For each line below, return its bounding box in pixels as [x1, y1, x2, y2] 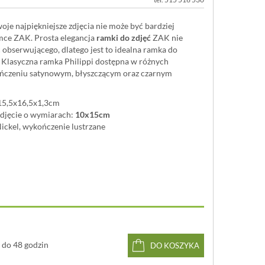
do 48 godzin [1, 239, 49, 250]
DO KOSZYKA [150, 241, 199, 251]
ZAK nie [151, 33, 183, 43]
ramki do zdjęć [96, 33, 151, 43]
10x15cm [75, 109, 110, 119]
